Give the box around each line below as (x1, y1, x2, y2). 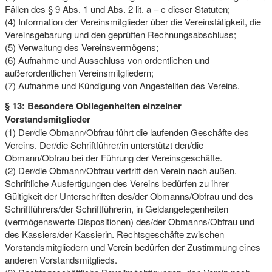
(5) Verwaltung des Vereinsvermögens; (4, 40, 158, 53)
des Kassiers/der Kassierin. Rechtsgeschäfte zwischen (4, 227, 224, 240)
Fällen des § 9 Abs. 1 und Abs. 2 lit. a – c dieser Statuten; (4, 2, 230, 15)
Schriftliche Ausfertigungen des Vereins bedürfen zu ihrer (4, 176, 229, 189)
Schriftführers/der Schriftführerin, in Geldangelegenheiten (4, 202, 228, 215)
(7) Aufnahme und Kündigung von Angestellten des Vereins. (4, 78, 240, 92)
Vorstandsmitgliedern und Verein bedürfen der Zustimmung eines (4, 240, 260, 253)
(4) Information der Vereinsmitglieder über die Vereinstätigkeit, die (4, 15, 261, 28)
